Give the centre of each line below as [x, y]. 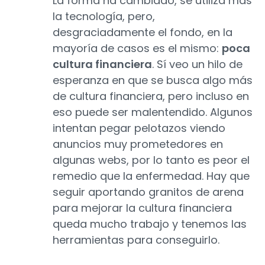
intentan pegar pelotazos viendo [139, 128]
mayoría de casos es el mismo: [137, 49]
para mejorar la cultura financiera [142, 208]
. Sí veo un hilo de [197, 64]
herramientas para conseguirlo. [136, 240]
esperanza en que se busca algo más [153, 80]
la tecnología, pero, [104, 17]
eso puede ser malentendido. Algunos [153, 112]
